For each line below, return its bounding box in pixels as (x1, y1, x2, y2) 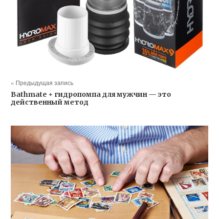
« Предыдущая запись (11, 78, 74, 87)
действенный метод (11, 97, 89, 107)
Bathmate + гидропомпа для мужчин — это (11, 89, 172, 99)
